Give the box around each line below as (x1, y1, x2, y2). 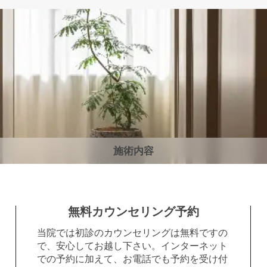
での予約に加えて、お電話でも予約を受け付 (37, 253, 228, 264)
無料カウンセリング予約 (67, 204, 199, 218)
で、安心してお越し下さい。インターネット (37, 240, 228, 251)
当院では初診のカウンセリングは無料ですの (37, 227, 228, 238)
